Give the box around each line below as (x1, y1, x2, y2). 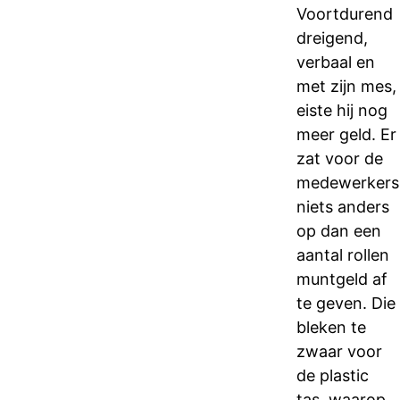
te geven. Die (296, 294, 396, 312)
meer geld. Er (296, 125, 396, 144)
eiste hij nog (296, 101, 387, 120)
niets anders (296, 197, 389, 216)
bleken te (296, 318, 366, 337)
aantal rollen (296, 246, 389, 264)
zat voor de (296, 149, 383, 168)
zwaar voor (296, 342, 382, 361)
